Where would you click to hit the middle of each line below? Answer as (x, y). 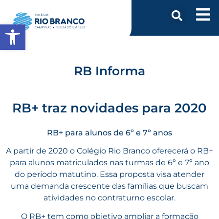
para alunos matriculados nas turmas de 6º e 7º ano (109, 162)
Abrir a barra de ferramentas (53, 29)
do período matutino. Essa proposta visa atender (109, 174)
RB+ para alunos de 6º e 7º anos (109, 132)
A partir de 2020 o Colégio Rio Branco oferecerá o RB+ (109, 151)
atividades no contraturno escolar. (109, 197)
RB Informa (109, 71)
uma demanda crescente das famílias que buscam (109, 186)
